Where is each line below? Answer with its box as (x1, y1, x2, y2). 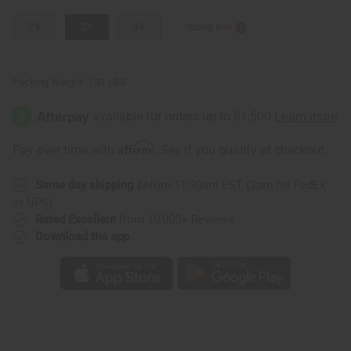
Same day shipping (35, 177, 134, 192)
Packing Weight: (13, 75, 85, 88)
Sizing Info (186, 21, 232, 33)
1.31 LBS (87, 75, 126, 88)
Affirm (118, 139, 154, 155)
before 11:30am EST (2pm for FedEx (134, 177, 325, 192)
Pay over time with (13, 142, 118, 157)
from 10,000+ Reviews (116, 212, 234, 226)
